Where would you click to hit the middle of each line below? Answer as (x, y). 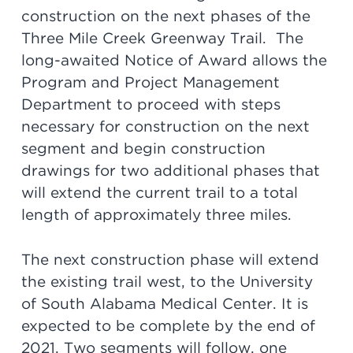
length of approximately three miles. (156, 215)
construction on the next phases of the (165, 17)
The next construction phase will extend (170, 259)
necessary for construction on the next (165, 127)
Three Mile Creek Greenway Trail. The (162, 39)
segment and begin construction (143, 149)
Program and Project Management (150, 83)
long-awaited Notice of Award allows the (174, 61)
